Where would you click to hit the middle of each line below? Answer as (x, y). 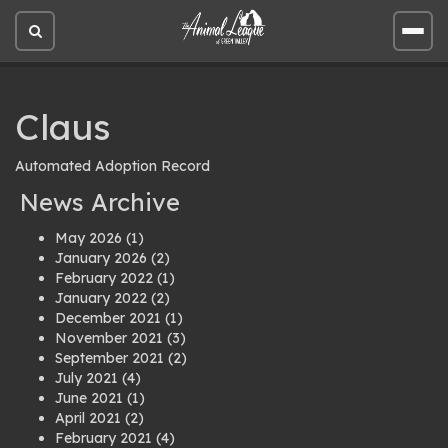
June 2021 (89, 398)
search (56, 79)
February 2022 (104, 278)
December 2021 (108, 318)
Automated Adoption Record (112, 166)
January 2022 (101, 298)
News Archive (100, 202)
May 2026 (88, 238)
